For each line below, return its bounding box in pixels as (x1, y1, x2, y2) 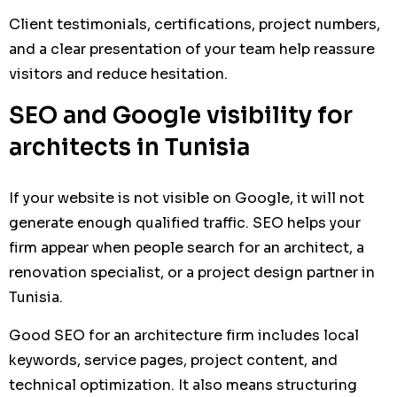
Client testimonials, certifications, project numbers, (9, 15, 380, 34)
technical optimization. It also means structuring (9, 376, 357, 394)
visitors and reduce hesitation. (9, 65, 228, 83)
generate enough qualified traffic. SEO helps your (9, 214, 361, 232)
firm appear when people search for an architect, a (9, 238, 364, 257)
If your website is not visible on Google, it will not (9, 189, 364, 207)
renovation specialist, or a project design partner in (9, 263, 375, 282)
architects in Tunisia (9, 133, 250, 162)
